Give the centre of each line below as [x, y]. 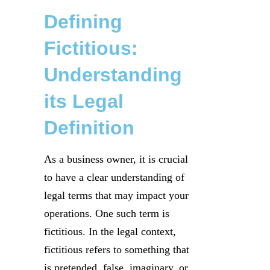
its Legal [84, 101]
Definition [89, 128]
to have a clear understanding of [114, 177]
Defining [83, 22]
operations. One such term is [107, 213]
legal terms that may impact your [116, 195]
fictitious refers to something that [117, 249]
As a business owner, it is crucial [116, 159]
